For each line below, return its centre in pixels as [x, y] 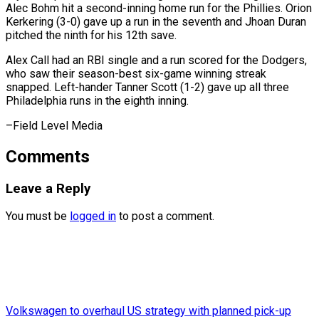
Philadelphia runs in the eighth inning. [97, 100]
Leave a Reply [48, 188]
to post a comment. [165, 216]
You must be [38, 216]
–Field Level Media [54, 125]
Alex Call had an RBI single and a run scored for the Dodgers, [156, 60]
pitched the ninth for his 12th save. [91, 35]
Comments [48, 156]
